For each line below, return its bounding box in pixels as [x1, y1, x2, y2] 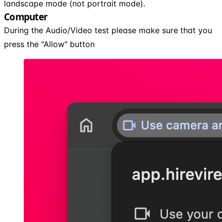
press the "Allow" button [4, 39, 95, 49]
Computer [4, 10, 47, 23]
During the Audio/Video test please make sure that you [4, 25, 212, 35]
